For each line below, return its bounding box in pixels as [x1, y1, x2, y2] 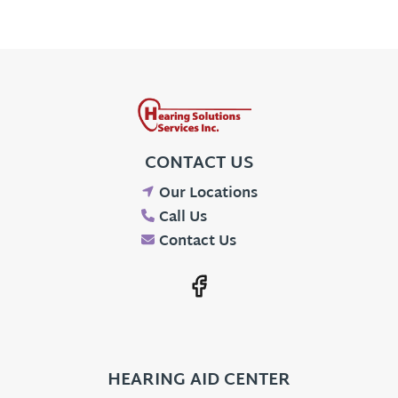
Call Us [158, 204, 207, 231]
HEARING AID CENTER [107, 364, 291, 396]
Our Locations [158, 180, 258, 207]
